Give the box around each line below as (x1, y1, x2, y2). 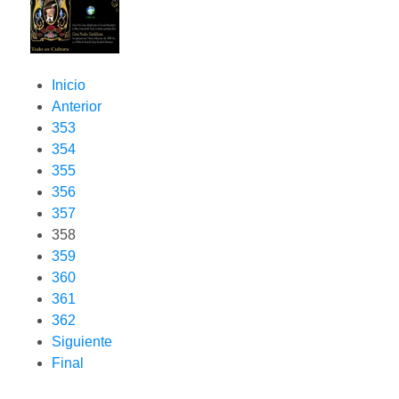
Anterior (52, 99, 102, 115)
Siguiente (52, 334, 112, 350)
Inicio (52, 77, 85, 94)
